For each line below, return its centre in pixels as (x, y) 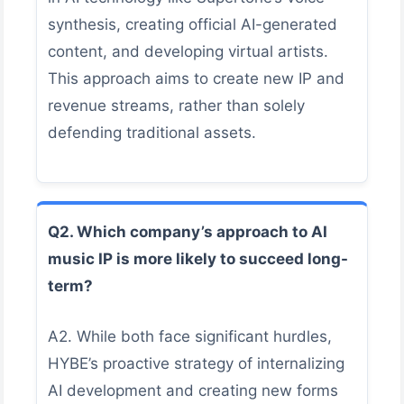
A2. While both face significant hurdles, (190, 336)
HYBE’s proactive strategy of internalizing (196, 363)
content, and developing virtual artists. (188, 51)
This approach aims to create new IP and (196, 78)
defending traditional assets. (152, 132)
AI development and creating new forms (193, 390)
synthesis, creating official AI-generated (193, 24)
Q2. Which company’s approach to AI (188, 232)
